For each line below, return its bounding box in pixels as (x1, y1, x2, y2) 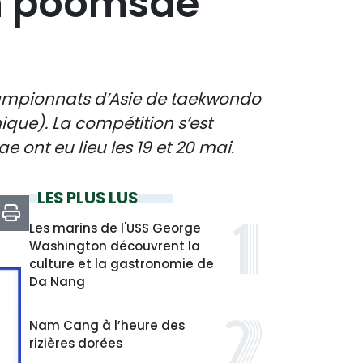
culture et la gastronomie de (29, 255, 214, 272)
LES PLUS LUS (37, 186, 138, 209)
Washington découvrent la (29, 237, 200, 254)
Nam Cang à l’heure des (29, 317, 185, 334)
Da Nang (29, 273, 85, 290)
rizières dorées (29, 335, 122, 352)
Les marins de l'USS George (29, 220, 201, 237)
